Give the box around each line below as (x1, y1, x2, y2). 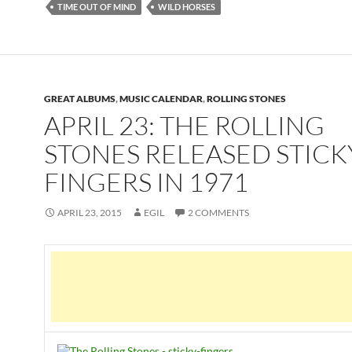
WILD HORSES (158, 2, 215, 12)
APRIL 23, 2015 (57, 207, 122, 218)
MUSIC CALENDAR (119, 93, 203, 104)
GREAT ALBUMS (44, 93, 115, 104)
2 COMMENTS (188, 207, 249, 218)
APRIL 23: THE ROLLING (44, 109, 324, 141)
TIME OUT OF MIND (57, 2, 136, 12)
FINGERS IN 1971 (44, 166, 248, 198)
